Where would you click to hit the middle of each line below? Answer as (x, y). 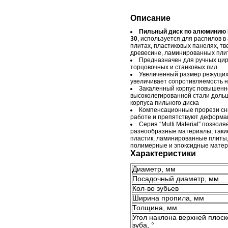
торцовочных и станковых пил (174, 67)
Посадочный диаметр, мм (176, 179)
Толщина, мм (155, 208)
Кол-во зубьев (155, 189)
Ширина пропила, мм (168, 198)
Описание (150, 18)
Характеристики (163, 153)
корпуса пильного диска (165, 103)
